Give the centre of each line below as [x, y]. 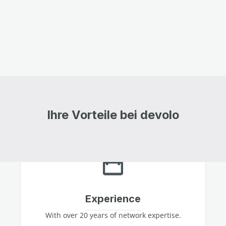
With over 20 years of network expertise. [113, 215]
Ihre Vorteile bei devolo [113, 115]
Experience [113, 199]
